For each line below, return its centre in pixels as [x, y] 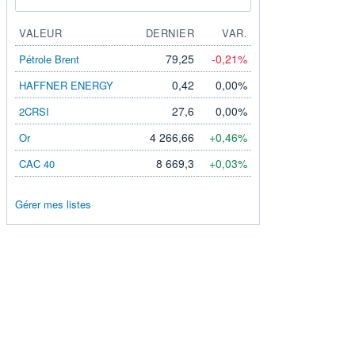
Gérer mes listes [53, 204]
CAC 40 [37, 163]
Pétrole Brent [49, 59]
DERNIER [170, 32]
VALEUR [40, 32]
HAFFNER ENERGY [66, 85]
